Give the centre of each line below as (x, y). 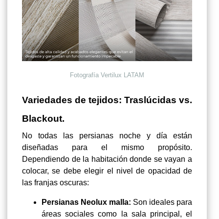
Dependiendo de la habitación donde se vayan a (107, 159)
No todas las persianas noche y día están (107, 135)
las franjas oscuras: (55, 182)
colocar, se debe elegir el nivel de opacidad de (107, 171)
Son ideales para (162, 202)
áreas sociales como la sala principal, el (117, 214)
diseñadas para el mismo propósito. (107, 147)
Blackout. (43, 118)
